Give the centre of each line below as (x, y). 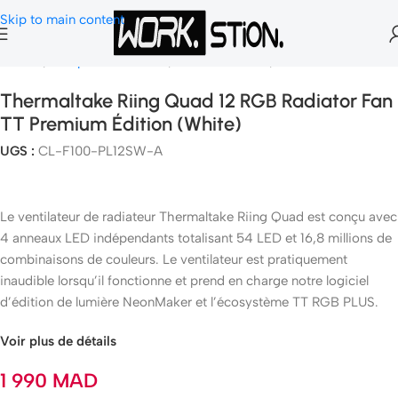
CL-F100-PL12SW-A (100, 151)
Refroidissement (222, 61)
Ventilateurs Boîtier (333, 61)
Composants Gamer (108, 61)
